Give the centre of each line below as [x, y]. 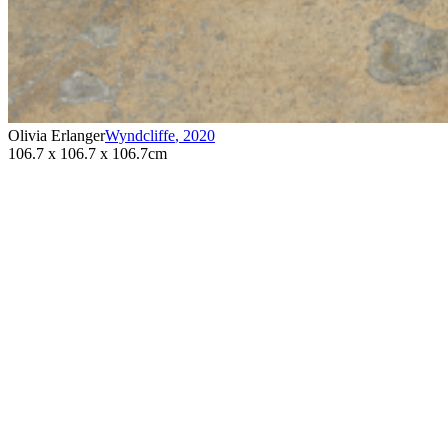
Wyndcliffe [140, 136]
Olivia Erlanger [56, 136]
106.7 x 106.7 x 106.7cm [87, 154]
